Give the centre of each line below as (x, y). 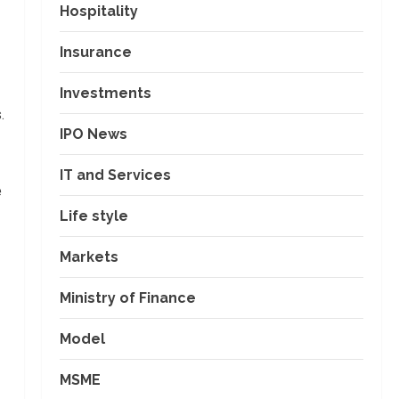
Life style (94, 216)
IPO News (93, 134)
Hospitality (98, 11)
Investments (105, 93)
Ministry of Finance (127, 298)
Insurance (95, 52)
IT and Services (115, 175)
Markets (89, 257)
